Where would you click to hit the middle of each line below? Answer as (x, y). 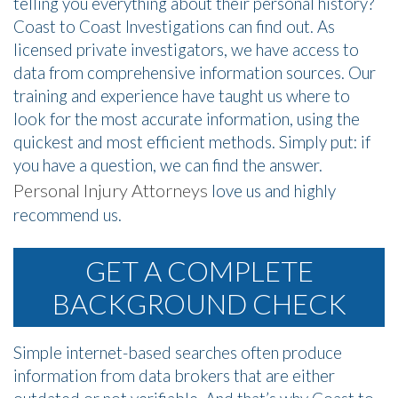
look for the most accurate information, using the (187, 119)
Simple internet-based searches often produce (178, 353)
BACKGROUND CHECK (199, 303)
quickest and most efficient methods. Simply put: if (192, 142)
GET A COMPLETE (199, 271)
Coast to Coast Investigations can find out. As (174, 27)
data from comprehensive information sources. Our (195, 73)
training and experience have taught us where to (182, 96)
